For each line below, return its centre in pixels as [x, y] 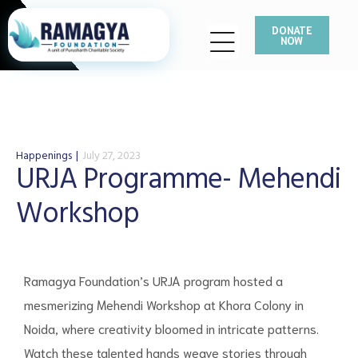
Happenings [44, 157]
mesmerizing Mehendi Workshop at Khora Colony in [164, 304]
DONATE [292, 30]
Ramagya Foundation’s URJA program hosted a [153, 280]
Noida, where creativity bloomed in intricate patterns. [171, 328]
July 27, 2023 [111, 157]
